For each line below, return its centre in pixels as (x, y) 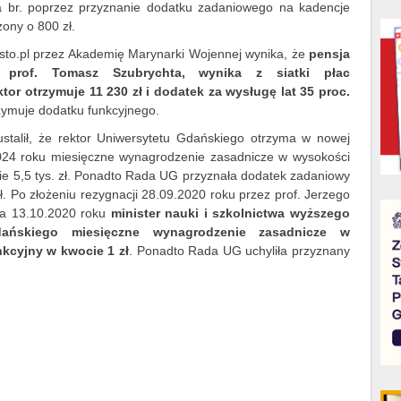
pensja (329, 54)
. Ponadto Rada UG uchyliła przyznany (239, 251)
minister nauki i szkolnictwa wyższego (230, 213)
